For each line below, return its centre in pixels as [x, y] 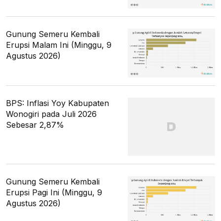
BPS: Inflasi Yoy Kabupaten [57, 103]
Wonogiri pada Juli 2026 [51, 114]
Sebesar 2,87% [35, 125]
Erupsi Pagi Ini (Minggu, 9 [54, 192]
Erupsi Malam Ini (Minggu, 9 [59, 45]
